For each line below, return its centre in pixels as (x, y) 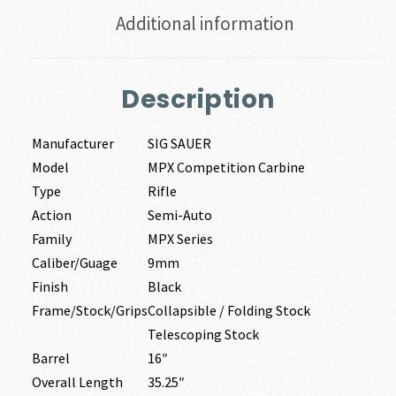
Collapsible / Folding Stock (228, 310)
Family (51, 238)
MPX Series (180, 238)
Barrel (50, 358)
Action (51, 214)
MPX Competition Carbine (226, 167)
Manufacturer (72, 143)
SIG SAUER (179, 143)
